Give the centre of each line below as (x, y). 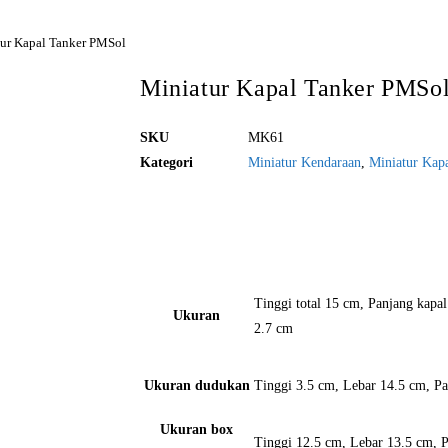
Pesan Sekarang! (215, 214)
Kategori (166, 162)
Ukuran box (196, 429)
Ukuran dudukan (196, 385)
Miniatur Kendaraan (304, 162)
